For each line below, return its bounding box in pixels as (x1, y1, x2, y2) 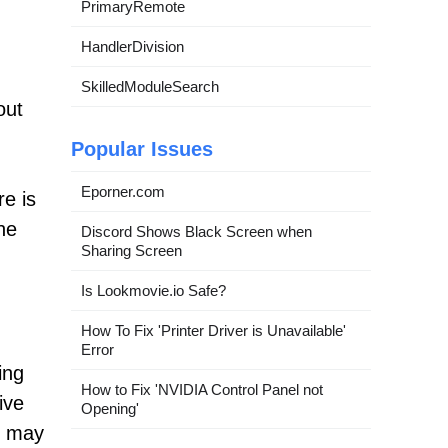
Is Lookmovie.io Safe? (81, 281, 226, 299)
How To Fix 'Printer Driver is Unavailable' (81, 321, 346, 339)
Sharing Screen (81, 241, 182, 259)
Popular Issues (71, 137, 213, 160)
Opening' (81, 399, 139, 417)
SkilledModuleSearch (81, 77, 219, 95)
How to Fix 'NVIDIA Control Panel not (81, 380, 323, 398)
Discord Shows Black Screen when (81, 222, 312, 240)
